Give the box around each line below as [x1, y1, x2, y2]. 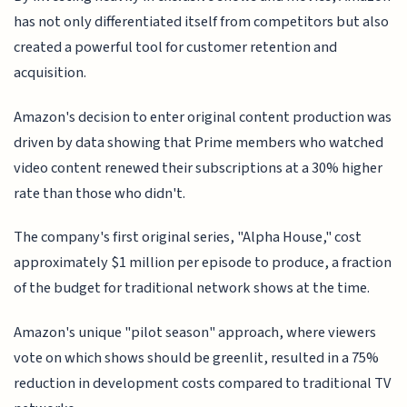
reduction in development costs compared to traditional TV [14, 372, 392, 394]
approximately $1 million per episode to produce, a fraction [14, 252, 392, 274]
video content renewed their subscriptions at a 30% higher [14, 156, 383, 179]
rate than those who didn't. [14, 182, 186, 204]
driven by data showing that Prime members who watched [14, 131, 384, 154]
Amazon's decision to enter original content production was [14, 105, 392, 128]
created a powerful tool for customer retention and [14, 36, 338, 59]
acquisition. [14, 62, 87, 84]
